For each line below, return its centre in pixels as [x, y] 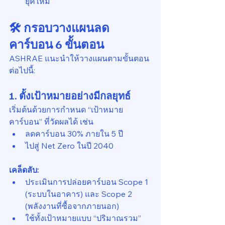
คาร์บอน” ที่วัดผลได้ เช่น [51, 122]
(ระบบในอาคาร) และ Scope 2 [80, 194]
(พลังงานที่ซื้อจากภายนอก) [72, 206]
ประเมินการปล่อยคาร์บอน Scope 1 [88, 182]
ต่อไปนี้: [22, 70]
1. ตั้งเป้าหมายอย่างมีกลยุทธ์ [70, 95]
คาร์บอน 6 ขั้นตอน [57, 44]
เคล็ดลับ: [24, 170]
